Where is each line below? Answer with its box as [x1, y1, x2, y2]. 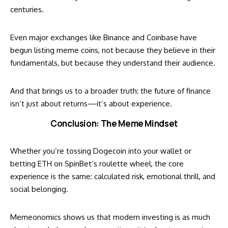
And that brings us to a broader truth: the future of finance [10, 86, 211, 96]
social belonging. [10, 184, 68, 194]
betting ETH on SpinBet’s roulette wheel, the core [10, 158, 184, 168]
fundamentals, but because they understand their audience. [10, 58, 215, 68]
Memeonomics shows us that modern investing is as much [10, 212, 210, 222]
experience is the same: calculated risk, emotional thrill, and [10, 171, 215, 181]
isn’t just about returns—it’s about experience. [10, 99, 172, 109]
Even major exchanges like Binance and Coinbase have [10, 33, 197, 43]
